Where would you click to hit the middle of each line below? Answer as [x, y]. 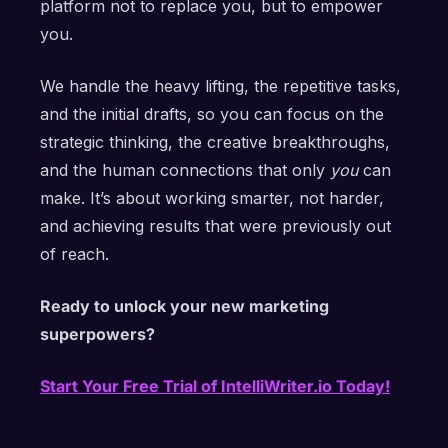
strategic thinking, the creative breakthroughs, [215, 142]
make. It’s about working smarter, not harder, [212, 198]
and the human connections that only [185, 170]
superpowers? [97, 334]
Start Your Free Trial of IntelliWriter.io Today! [215, 386]
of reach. [74, 254]
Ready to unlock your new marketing [184, 306]
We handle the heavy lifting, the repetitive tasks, [220, 86]
